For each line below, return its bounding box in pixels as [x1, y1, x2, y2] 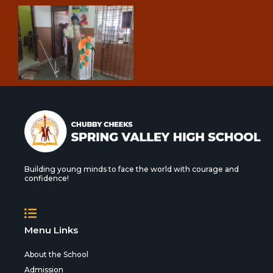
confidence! [24, 173, 69, 183]
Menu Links [24, 224, 78, 236]
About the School [24, 249, 88, 259]
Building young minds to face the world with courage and [24, 164, 239, 174]
